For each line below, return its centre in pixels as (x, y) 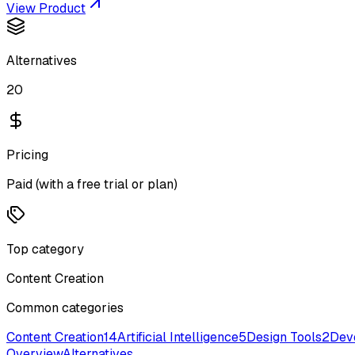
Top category (45, 249)
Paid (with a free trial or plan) (92, 184)
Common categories (65, 308)
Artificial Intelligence (178, 337)
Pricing (27, 155)
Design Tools (284, 337)
